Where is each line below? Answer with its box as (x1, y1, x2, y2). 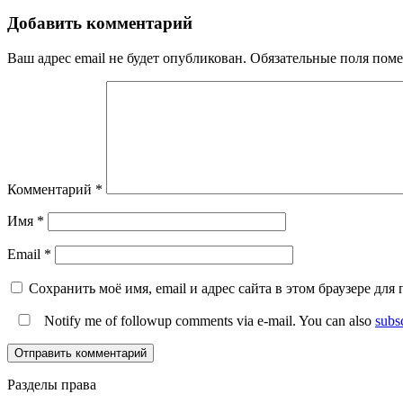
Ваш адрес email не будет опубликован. (7, 49, 246, 66)
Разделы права (7, 376, 96, 392)
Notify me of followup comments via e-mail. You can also (40, 312, 375, 328)
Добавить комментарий (7, 13, 193, 32)
